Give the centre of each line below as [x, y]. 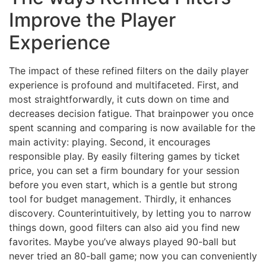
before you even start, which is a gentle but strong [123, 185]
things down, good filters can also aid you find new [124, 228]
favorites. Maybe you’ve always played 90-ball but [123, 242]
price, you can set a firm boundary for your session [124, 171]
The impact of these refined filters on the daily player [129, 71]
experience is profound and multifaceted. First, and [124, 85]
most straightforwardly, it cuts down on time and [119, 99]
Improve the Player [92, 20]
